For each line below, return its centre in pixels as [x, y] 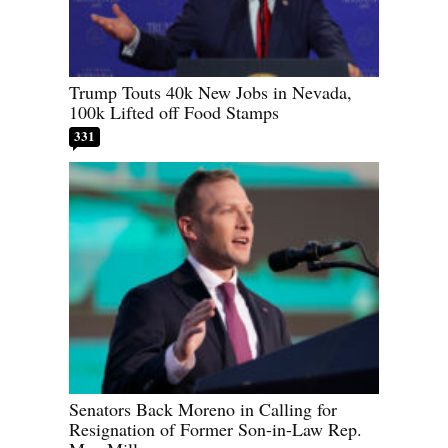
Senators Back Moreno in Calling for [203, 409]
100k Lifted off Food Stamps [174, 111]
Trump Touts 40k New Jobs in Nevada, [210, 91]
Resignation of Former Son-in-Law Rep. [215, 429]
